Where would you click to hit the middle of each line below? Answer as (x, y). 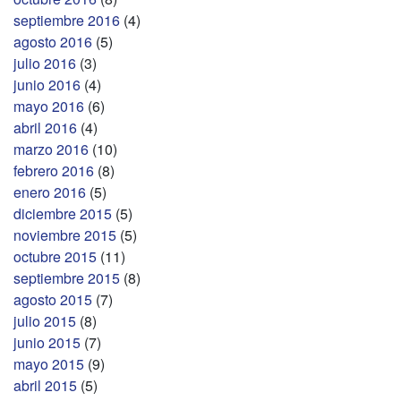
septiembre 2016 (67, 21)
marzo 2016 (51, 149)
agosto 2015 (53, 300)
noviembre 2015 (65, 235)
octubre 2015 (55, 257)
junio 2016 (47, 85)
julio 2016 (45, 64)
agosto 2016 (53, 42)
